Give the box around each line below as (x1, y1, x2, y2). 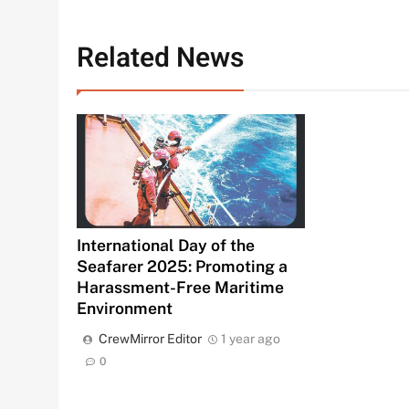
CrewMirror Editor (99, 331, 202, 347)
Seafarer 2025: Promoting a (77, 257, 288, 277)
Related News (77, 38, 244, 79)
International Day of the (77, 236, 255, 256)
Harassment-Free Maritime (77, 278, 284, 298)
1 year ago (221, 331, 280, 347)
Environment (77, 299, 173, 319)
